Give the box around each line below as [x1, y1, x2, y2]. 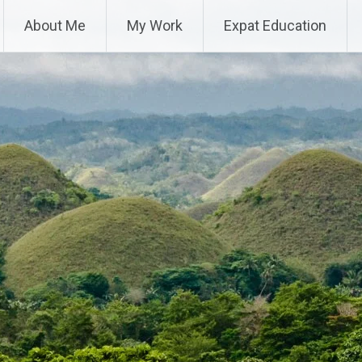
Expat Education [224, 17, 326, 34]
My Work [127, 17, 183, 34]
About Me [24, 17, 86, 34]
